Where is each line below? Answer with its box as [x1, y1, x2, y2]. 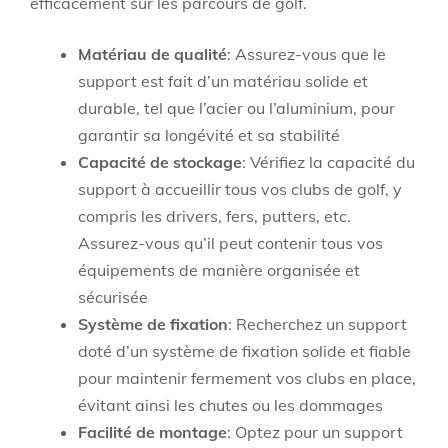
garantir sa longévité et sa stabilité [78, 125, 340, 146]
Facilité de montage [78, 422, 227, 443]
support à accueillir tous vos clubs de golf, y [78, 179, 402, 200]
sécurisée [78, 287, 148, 308]
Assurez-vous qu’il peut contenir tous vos [78, 233, 383, 254]
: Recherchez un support [228, 314, 407, 335]
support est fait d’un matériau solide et [78, 71, 368, 92]
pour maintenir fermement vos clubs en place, [78, 368, 416, 389]
